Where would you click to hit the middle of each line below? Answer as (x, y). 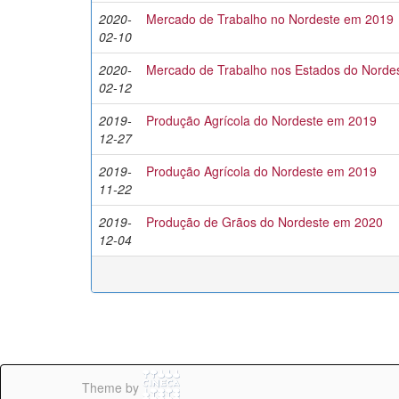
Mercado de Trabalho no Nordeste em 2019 (270, 19)
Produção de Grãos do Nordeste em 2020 (265, 222)
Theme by (112, 388)
